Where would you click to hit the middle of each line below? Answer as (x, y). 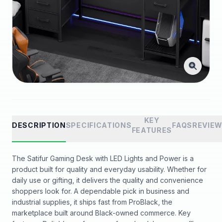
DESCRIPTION (39, 125)
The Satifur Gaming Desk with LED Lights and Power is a (103, 158)
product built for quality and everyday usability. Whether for (109, 169)
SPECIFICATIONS (99, 125)
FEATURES (152, 130)
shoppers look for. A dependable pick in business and (101, 191)
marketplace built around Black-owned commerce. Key (101, 213)
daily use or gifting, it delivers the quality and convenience (108, 180)
